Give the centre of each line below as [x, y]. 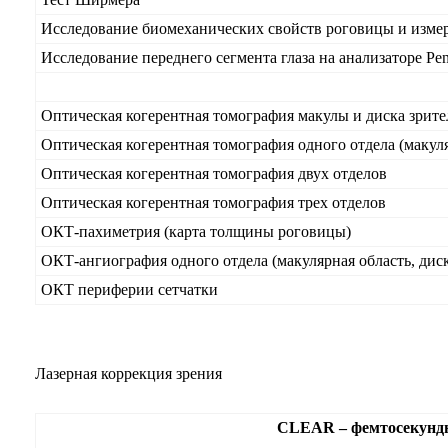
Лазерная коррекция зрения [128, 373]
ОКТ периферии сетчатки [129, 289]
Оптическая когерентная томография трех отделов [213, 202]
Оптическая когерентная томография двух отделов [214, 173]
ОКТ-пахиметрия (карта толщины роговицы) [196, 231]
